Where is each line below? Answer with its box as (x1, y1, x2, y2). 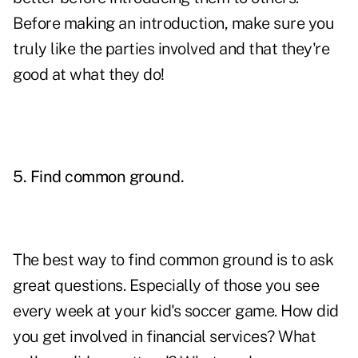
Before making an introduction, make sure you (13, 14, 334, 34)
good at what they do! (13, 65, 165, 85)
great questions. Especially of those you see (13, 276, 319, 296)
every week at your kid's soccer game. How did (13, 301, 339, 321)
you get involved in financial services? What (13, 327, 316, 347)
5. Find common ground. (13, 167, 184, 187)
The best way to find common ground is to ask (13, 250, 333, 270)
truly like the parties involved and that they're (13, 39, 329, 59)
